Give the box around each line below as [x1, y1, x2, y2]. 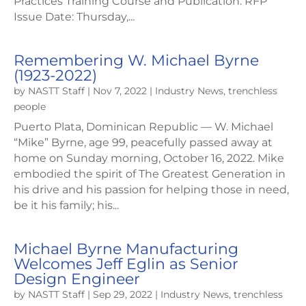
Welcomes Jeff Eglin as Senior [14, 255, 238, 274]
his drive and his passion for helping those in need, [14, 183, 289, 197]
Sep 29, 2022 [93, 288, 152, 301]
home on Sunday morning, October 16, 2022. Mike [14, 152, 284, 165]
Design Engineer [14, 270, 140, 289]
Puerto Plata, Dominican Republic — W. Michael [14, 120, 273, 134]
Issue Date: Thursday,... [14, 10, 135, 24]
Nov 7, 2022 [93, 85, 147, 98]
